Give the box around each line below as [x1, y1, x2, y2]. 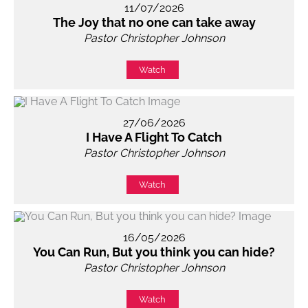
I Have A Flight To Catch [86, 129, 222, 144]
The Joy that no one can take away [52, 14, 256, 30]
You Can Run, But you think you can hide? [33, 244, 275, 259]
